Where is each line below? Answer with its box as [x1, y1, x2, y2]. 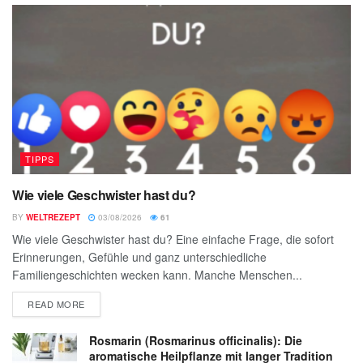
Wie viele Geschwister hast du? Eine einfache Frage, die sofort [12, 231, 334, 247]
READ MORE [28, 297, 85, 310]
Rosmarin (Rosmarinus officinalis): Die [89, 332, 302, 348]
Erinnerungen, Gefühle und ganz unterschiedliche [12, 249, 267, 265]
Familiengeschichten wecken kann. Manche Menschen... [12, 267, 302, 283]
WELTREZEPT [26, 211, 80, 223]
